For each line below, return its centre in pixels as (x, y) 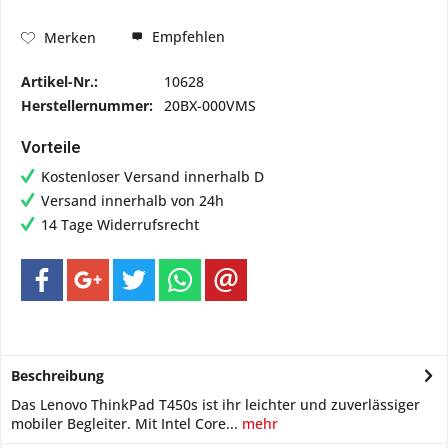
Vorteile (51, 147)
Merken (70, 37)
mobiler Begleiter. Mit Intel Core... (124, 423)
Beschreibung (57, 375)
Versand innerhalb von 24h (132, 200)
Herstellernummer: (87, 105)
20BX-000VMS (210, 105)
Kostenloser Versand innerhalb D (152, 176)
